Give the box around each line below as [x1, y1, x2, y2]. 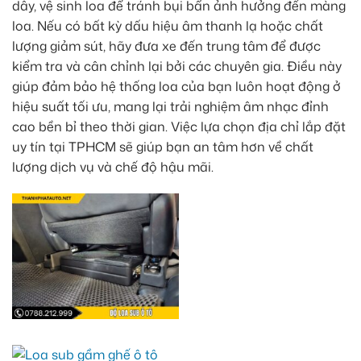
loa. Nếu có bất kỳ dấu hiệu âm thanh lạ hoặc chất [12, 16, 323, 35]
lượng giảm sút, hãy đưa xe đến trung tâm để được [12, 36, 321, 55]
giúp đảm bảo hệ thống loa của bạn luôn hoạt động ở [12, 77, 341, 95]
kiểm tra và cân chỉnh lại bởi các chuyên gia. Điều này [12, 56, 342, 75]
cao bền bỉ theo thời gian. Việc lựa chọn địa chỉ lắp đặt [12, 117, 346, 135]
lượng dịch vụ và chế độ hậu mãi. [12, 157, 214, 176]
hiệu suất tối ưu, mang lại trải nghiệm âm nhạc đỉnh [12, 97, 329, 115]
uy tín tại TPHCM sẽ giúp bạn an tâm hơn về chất [12, 137, 313, 156]
